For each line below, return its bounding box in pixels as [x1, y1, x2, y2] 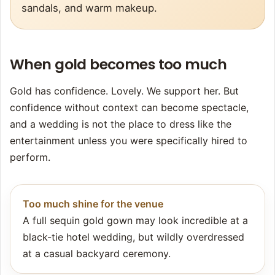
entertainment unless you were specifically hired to [10, 134, 247, 147]
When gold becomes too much [10, 55, 227, 75]
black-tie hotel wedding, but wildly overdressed [23, 231, 244, 244]
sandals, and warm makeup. [21, 2, 157, 15]
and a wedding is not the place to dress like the [10, 118, 231, 131]
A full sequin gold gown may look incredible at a [23, 214, 248, 227]
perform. [10, 151, 50, 164]
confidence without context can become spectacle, [10, 101, 249, 114]
